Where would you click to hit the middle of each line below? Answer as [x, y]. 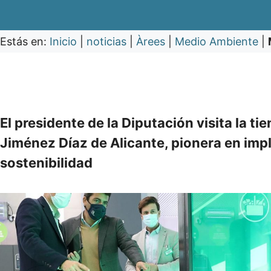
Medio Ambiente [217, 42]
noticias [106, 42]
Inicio [63, 42]
